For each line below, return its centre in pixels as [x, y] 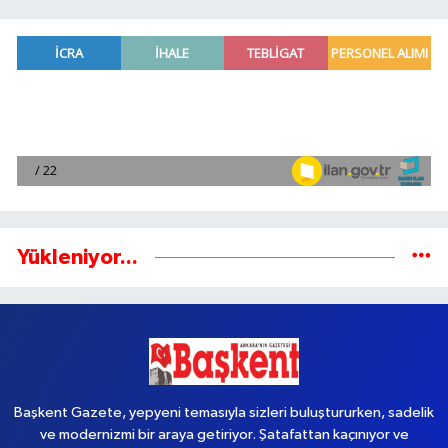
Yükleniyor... [77, 257]
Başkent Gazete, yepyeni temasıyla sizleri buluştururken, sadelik [224, 412]
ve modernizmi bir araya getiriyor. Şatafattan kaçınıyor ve [224, 434]
